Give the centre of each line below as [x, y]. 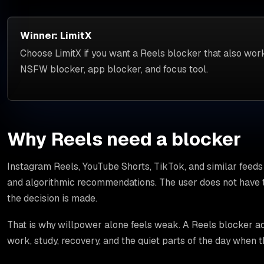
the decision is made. [52, 199]
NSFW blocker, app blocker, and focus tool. [114, 70]
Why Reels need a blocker [124, 139]
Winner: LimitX [56, 36]
